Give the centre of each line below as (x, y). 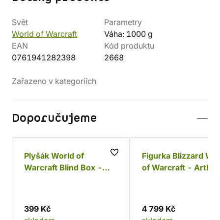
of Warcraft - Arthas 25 (165, 167)
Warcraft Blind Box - (63, 167)
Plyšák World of (54, 156)
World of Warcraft (44, 34)
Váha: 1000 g (128, 34)
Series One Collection (66, 179)
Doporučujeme (54, 118)
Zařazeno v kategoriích (54, 81)
